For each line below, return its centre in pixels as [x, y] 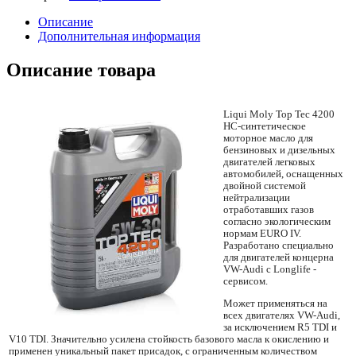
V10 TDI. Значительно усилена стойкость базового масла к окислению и [169, 339]
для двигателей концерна [279, 258]
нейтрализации [257, 198]
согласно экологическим [277, 222]
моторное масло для [268, 139]
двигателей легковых [269, 163]
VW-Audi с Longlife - [270, 270]
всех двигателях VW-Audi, [282, 315]
